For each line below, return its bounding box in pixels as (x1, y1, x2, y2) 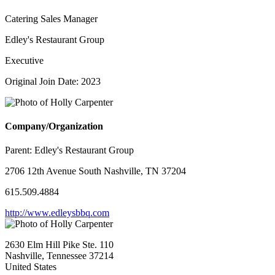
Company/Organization (5, 121, 103, 132)
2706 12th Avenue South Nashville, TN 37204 (5, 166, 186, 177)
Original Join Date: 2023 (5, 76, 101, 87)
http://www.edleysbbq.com (5, 207, 109, 219)
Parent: (5, 145, 34, 156)
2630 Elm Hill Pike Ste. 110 (5, 239, 114, 250)
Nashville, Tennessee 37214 (5, 250, 114, 261)
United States (5, 261, 56, 273)
